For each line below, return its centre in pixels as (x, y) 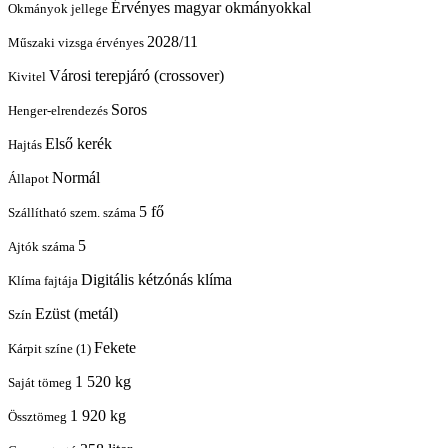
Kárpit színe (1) (51, 348)
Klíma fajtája (44, 280)
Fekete (115, 347)
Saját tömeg (41, 382)
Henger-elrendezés (59, 110)
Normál (76, 177)
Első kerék (78, 143)
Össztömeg (39, 416)
